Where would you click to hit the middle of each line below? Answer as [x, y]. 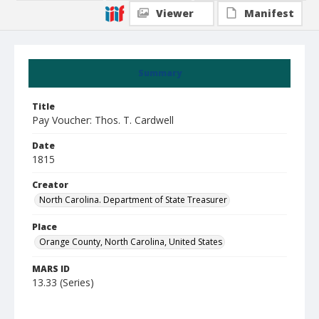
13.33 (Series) [63, 282]
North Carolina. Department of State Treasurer [133, 200]
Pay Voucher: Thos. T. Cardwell [103, 120]
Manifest [269, 13]
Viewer [175, 13]
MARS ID [51, 269]
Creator [50, 185]
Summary [159, 73]
